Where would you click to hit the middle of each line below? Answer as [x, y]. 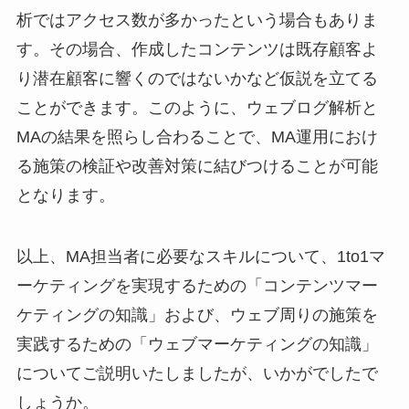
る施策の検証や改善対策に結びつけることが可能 [197, 166]
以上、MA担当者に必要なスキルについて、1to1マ [200, 257]
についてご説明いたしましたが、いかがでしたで [197, 374]
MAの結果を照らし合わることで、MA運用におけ [197, 136]
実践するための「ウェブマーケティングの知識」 [197, 345]
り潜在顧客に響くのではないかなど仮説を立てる [197, 78]
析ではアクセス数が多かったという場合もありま [197, 20]
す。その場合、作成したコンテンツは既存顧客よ [197, 49]
